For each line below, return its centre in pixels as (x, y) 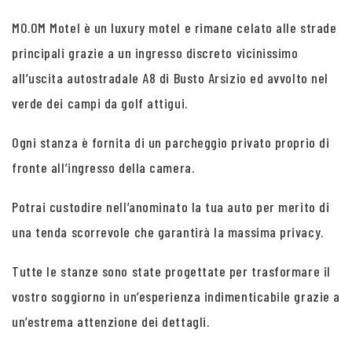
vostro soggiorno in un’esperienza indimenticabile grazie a (176, 296)
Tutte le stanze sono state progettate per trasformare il (171, 271)
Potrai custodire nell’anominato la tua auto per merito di (171, 206)
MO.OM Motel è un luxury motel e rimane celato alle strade (174, 27)
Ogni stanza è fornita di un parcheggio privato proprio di (171, 142)
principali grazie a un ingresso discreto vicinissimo (155, 52)
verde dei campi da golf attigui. (100, 103)
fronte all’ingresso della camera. (103, 167)
